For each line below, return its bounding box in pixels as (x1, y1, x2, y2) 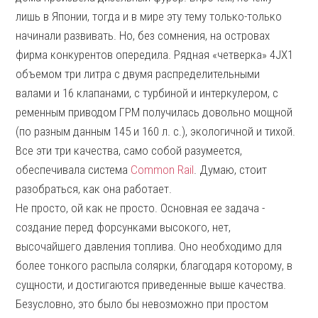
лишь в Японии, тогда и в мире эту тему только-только (16, 9, 283, 23)
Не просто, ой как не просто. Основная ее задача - (16, 201, 265, 215)
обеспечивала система (16, 163, 131, 177)
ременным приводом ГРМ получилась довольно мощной (16, 105, 293, 119)
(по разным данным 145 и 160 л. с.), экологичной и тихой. (16, 124, 296, 138)
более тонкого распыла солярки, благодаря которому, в (16, 258, 293, 273)
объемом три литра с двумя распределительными (16, 67, 261, 81)
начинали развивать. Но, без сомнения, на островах (16, 28, 270, 43)
